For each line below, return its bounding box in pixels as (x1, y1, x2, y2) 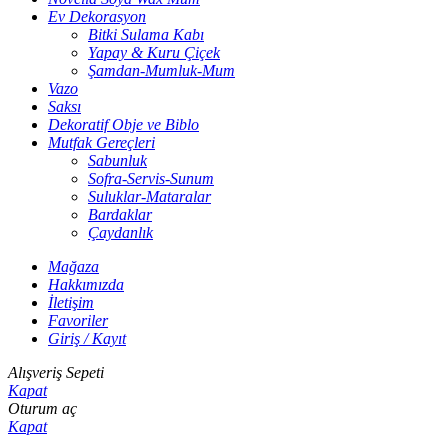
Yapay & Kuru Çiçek (88, 44, 220, 62)
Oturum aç (8, 400, 77, 418)
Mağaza (48, 258, 99, 276)
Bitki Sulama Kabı (88, 26, 204, 44)
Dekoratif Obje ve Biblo (48, 116, 199, 134)
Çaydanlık (88, 224, 153, 242)
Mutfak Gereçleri (48, 134, 155, 152)
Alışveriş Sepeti (8, 364, 104, 382)
